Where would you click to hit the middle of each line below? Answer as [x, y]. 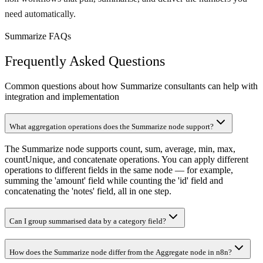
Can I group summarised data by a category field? [88, 221]
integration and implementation [62, 97]
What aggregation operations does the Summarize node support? [112, 126]
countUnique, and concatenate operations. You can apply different [127, 160]
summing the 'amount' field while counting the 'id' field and [114, 181]
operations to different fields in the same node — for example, [119, 170]
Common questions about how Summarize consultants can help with [131, 86]
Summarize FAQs [38, 36]
